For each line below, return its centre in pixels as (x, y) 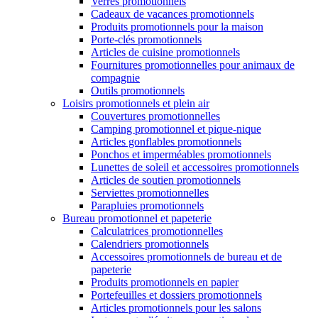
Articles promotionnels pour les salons (176, 308)
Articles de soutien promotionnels (166, 180)
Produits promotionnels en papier (165, 282)
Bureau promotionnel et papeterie (137, 218)
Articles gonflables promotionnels (166, 142)
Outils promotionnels (138, 91)
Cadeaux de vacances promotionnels (172, 14)
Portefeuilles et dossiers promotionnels (176, 295)
